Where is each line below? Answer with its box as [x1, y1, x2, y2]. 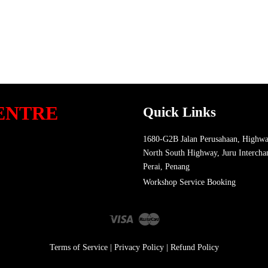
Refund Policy [170, 242, 219, 252]
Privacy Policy [114, 242, 164, 252]
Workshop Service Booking [143, 178, 236, 187]
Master [159, 212, 182, 221]
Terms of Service [49, 242, 108, 252]
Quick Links [143, 104, 216, 120]
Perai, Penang [143, 162, 190, 171]
